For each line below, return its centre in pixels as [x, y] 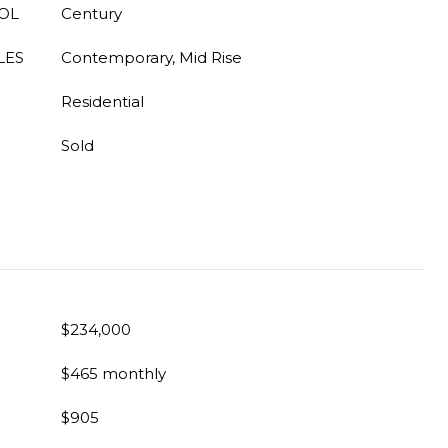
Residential [102, 101]
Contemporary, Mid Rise [151, 57]
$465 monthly [113, 373]
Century [91, 13]
